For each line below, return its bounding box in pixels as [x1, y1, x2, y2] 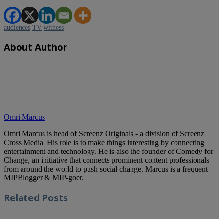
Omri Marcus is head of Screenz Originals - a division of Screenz [4, 130, 204, 138]
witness [44, 23, 64, 31]
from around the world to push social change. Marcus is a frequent [4, 165, 208, 174]
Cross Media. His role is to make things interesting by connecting [4, 138, 204, 147]
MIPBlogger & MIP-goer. [4, 174, 84, 182]
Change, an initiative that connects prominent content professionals [4, 156, 209, 165]
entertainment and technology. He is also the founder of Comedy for [4, 147, 213, 156]
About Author [4, 41, 67, 53]
